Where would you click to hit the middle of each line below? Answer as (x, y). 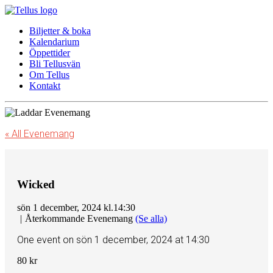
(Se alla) (151, 219)
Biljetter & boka (60, 31)
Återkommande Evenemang (80, 219)
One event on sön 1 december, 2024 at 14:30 (113, 240)
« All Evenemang (40, 134)
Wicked (36, 184)
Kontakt (45, 86)
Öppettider (50, 53)
